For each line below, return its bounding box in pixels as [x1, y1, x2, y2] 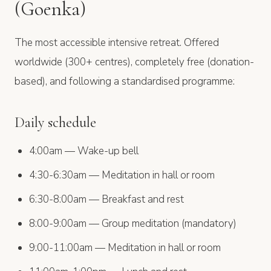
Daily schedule [15, 113, 96, 131]
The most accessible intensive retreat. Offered [15, 35, 219, 50]
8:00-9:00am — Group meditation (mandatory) [29, 216, 237, 230]
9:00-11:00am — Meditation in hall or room [29, 240, 221, 255]
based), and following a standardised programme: [15, 74, 235, 88]
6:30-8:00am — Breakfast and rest [29, 192, 184, 206]
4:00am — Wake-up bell [29, 143, 139, 158]
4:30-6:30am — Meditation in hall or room [29, 168, 215, 182]
